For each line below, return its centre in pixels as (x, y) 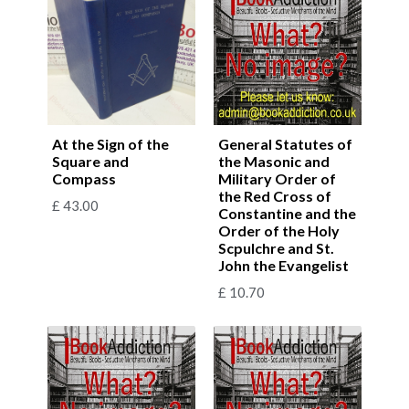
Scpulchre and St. (276, 247)
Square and (90, 161)
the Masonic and (274, 161)
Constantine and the (287, 213)
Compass (84, 178)
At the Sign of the (110, 143)
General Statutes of (285, 143)
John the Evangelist (283, 265)
